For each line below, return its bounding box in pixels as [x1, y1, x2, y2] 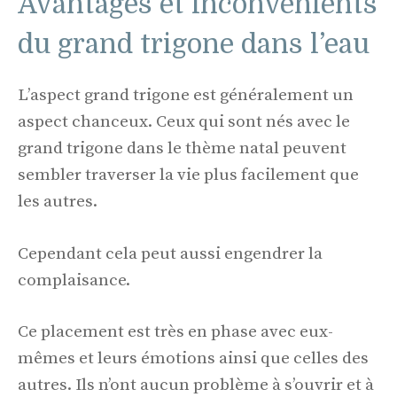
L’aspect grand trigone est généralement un [18, 85, 354, 106]
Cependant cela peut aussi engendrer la [18, 243, 323, 264]
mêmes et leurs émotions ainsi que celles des [18, 348, 369, 370]
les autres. [18, 191, 97, 213]
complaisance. [18, 269, 130, 291]
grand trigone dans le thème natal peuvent [18, 138, 346, 160]
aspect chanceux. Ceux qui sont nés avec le [18, 112, 350, 133]
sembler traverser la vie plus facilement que [18, 165, 359, 186]
